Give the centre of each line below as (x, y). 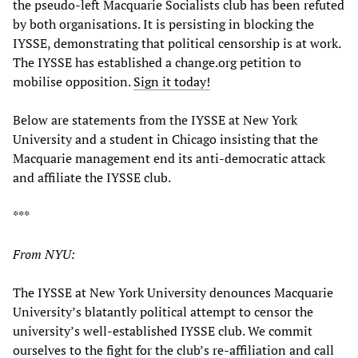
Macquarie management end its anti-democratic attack (169, 158)
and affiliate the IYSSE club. (92, 177)
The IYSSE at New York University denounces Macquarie (173, 292)
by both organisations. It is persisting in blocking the (163, 24)
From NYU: (44, 254)
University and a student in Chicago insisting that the (165, 139)
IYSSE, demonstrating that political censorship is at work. (177, 43)
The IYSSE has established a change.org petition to (157, 62)
